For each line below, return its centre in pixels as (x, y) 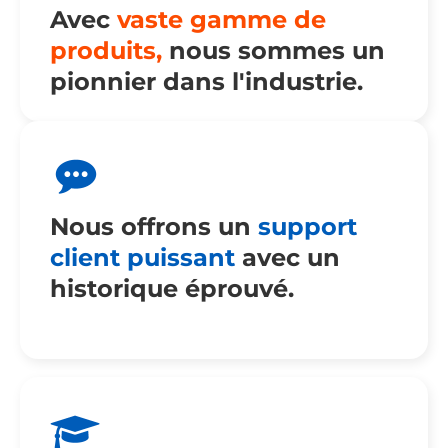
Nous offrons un (154, 227)
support (307, 227)
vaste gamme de (221, 20)
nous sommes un (273, 51)
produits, (106, 51)
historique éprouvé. (172, 289)
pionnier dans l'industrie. (206, 82)
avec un (287, 258)
